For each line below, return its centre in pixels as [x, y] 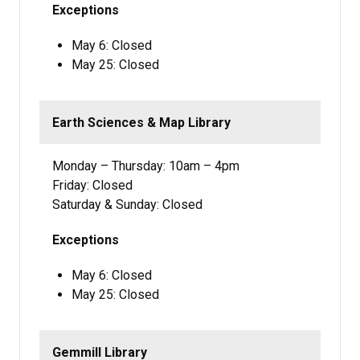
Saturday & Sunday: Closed [127, 205]
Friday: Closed [92, 186]
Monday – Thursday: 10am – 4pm [146, 166]
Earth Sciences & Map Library [141, 123]
